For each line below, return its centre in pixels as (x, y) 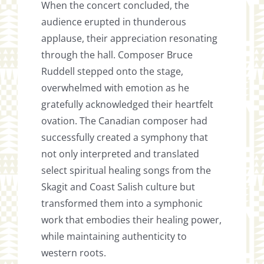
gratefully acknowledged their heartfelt (128, 105)
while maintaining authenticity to (114, 237)
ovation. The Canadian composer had (125, 121)
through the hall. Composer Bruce (117, 55)
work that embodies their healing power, (132, 220)
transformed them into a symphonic (122, 204)
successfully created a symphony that (125, 138)
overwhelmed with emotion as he (115, 88)
